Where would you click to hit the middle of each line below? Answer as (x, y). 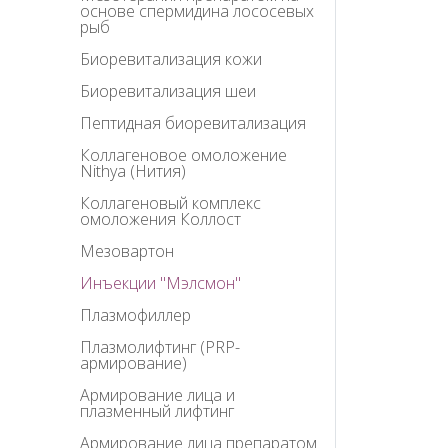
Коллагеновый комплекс (170, 203)
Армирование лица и (157, 395)
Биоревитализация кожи (171, 59)
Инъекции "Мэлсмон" (160, 283)
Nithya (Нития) (133, 171)
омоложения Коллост (160, 219)
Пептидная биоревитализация (193, 123)
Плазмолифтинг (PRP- (160, 347)
